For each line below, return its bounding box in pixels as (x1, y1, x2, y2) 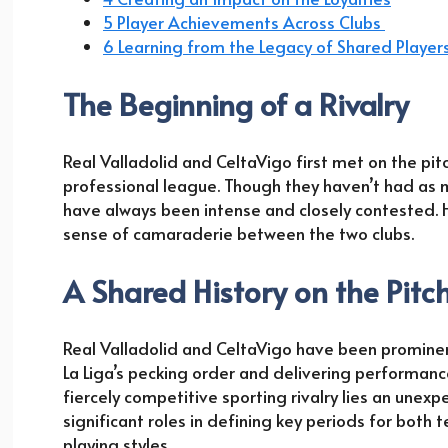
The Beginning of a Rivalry (63, 83, 416, 125)
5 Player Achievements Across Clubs (103, 10, 385, 35)
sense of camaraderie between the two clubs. (63, 221, 418, 246)
